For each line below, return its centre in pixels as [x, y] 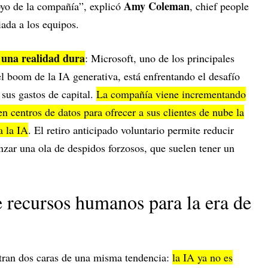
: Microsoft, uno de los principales [160, 58]
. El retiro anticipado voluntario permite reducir [131, 130]
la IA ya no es [202, 258]
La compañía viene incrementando [171, 94]
